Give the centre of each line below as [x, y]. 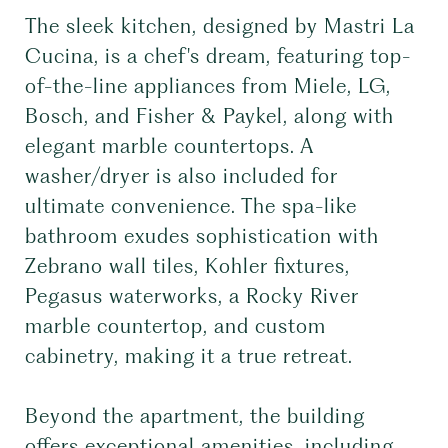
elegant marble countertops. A [169, 146]
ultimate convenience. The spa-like [191, 206]
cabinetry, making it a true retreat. [189, 356]
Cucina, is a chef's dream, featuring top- [218, 56]
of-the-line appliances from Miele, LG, [208, 86]
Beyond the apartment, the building [195, 416]
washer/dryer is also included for [181, 176]
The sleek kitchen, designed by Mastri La [220, 26]
